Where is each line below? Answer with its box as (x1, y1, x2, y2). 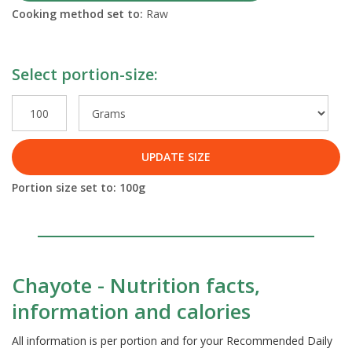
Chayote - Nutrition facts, (12, 271, 260, 300)
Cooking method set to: (12, 6, 146, 22)
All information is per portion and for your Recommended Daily (12, 333, 332, 349)
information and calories (12, 297, 251, 326)
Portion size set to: (12, 180, 119, 196)
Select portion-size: (12, 64, 158, 86)
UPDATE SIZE (141, 149, 211, 165)
